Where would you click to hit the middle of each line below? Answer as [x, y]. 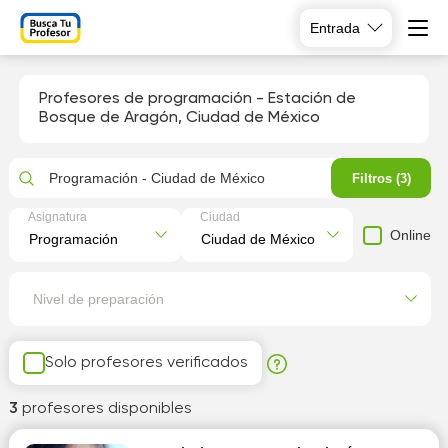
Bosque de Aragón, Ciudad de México [179, 118]
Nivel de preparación [98, 299]
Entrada [335, 27]
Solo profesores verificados [146, 362]
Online [411, 234]
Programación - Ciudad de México [156, 178]
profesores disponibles [106, 409]
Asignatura [57, 217]
